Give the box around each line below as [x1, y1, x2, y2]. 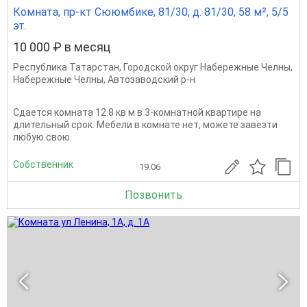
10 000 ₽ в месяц [13, 40, 110, 54]
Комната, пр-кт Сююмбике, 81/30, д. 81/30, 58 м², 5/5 [13, 5, 288, 19]
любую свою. [13, 132, 72, 143]
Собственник [13, 158, 73, 170]
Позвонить [125, 188, 182, 201]
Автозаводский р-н [108, 74, 195, 85]
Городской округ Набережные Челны [123, 62, 291, 73]
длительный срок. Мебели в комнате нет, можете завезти [13, 119, 278, 130]
